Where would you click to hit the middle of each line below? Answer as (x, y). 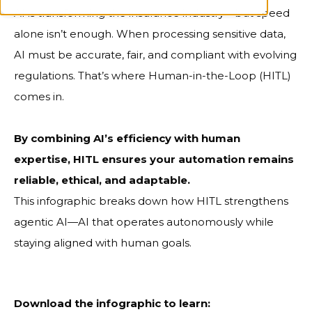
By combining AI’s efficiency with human (127, 138)
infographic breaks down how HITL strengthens (161, 201)
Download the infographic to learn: (112, 303)
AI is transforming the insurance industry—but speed (152, 13)
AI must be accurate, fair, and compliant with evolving (155, 55)
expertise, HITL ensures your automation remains (154, 159)
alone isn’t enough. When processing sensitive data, (150, 34)
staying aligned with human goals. (103, 243)
